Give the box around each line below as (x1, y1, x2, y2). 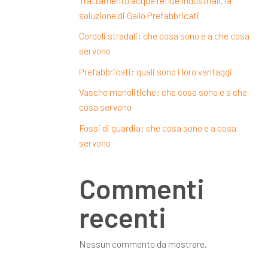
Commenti (79, 171, 205, 205)
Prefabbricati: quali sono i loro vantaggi (79, 65, 232, 77)
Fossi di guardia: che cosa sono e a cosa (79, 121, 236, 133)
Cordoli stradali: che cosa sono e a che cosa (79, 30, 249, 42)
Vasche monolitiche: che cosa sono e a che (79, 86, 247, 98)
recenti (79, 200, 166, 233)
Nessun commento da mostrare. (79, 237, 207, 249)
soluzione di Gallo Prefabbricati (79, 9, 199, 21)
